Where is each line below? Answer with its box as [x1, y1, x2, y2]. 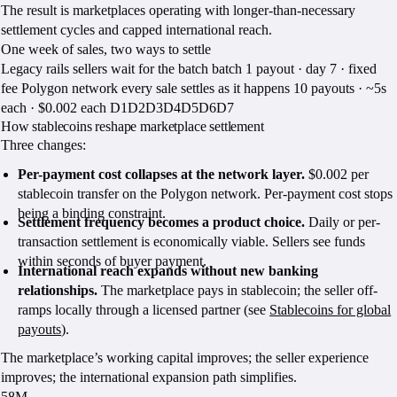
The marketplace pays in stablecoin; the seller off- [97, 282, 378, 298]
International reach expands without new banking [18, 262, 319, 278]
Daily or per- [305, 214, 381, 230]
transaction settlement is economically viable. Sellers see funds [18, 234, 366, 250]
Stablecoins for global [269, 301, 392, 317]
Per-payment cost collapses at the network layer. [18, 166, 306, 182]
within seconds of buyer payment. [18, 253, 207, 269]
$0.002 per [305, 166, 370, 182]
